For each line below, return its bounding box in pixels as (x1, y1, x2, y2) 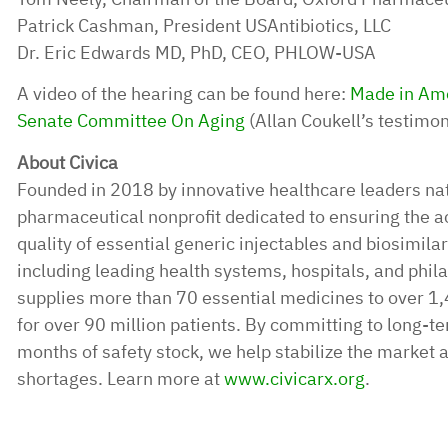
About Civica (16, 150, 118, 174)
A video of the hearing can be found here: (16, 82, 350, 106)
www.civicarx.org (223, 366, 365, 390)
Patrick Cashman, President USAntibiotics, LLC (16, 13, 391, 37)
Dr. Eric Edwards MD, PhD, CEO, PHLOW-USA (16, 40, 376, 64)
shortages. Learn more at (16, 366, 224, 390)
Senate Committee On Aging (16, 109, 245, 133)
